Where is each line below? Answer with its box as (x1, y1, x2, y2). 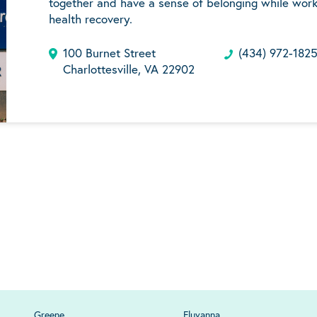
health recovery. (49, 11, 132, 28)
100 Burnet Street (63, 45, 156, 62)
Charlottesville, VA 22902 (63, 61, 195, 78)
